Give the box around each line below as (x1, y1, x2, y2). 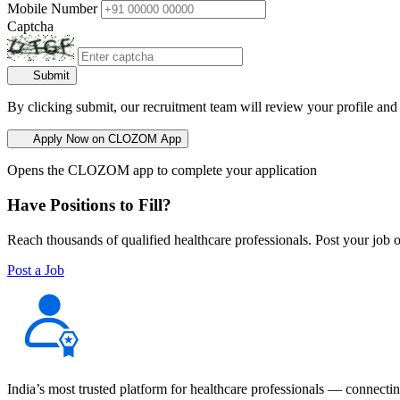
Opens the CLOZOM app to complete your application (7, 162, 317, 179)
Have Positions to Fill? (7, 195, 171, 214)
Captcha (7, 19, 54, 35)
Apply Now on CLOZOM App (32, 132, 181, 146)
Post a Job (7, 262, 64, 278)
